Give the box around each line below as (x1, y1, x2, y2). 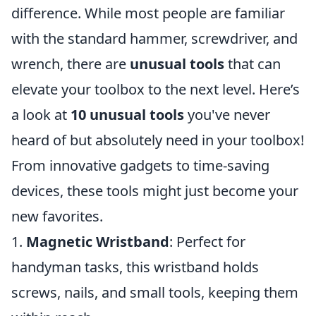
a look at (11, 105, 71, 125)
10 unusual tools (71, 105, 184, 125)
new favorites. (11, 207, 103, 226)
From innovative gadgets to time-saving (11, 156, 269, 176)
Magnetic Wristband (26, 232, 169, 252)
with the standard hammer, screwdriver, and (11, 29, 298, 49)
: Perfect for (169, 232, 245, 252)
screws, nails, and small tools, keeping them (11, 283, 298, 303)
